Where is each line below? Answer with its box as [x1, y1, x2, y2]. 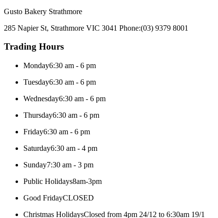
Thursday [23, 111, 53, 119]
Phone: [117, 23, 141, 32]
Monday [23, 61, 49, 70]
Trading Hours [4, 41, 64, 52]
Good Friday [23, 194, 63, 202]
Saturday [23, 144, 51, 152]
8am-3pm [73, 177, 102, 185]
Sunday [23, 161, 47, 169]
